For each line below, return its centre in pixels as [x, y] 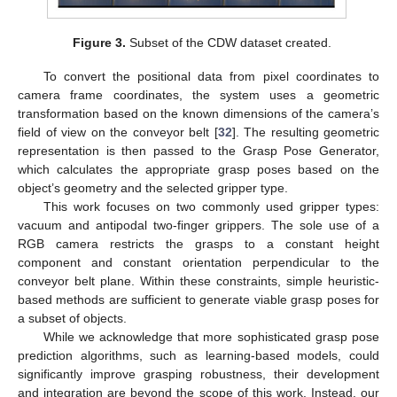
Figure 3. [100, 43]
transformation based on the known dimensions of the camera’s [198, 114]
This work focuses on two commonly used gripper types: [211, 207]
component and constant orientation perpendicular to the [198, 263]
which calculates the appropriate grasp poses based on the [198, 170]
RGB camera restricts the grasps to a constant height [198, 244]
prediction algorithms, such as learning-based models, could [198, 356]
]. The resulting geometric [305, 132]
